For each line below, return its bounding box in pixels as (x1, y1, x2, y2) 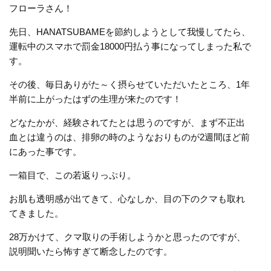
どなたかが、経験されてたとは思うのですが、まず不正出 (9, 117, 245, 128)
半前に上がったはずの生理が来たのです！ (9, 93, 181, 104)
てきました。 (9, 207, 64, 218)
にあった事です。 (9, 146, 82, 157)
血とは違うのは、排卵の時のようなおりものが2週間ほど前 (9, 131, 250, 142)
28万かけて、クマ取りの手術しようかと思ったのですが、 (9, 231, 246, 242)
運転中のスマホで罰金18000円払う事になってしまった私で (9, 41, 251, 51)
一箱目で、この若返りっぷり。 (9, 169, 136, 180)
